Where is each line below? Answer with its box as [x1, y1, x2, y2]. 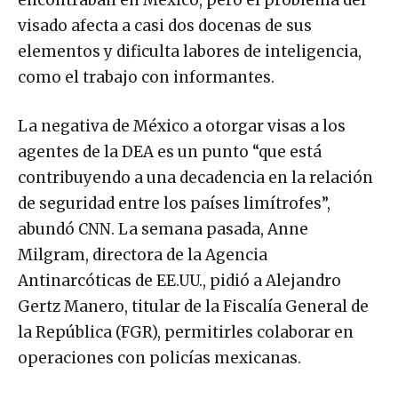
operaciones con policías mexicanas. [18, 348, 301, 369]
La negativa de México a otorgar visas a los [18, 116, 346, 137]
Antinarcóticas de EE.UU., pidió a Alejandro [18, 271, 341, 291]
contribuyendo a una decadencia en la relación [18, 168, 373, 188]
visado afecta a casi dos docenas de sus [18, 16, 312, 36]
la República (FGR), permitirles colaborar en [18, 322, 354, 343]
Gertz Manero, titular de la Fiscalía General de [18, 297, 369, 317]
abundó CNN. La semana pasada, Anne [18, 219, 308, 240]
